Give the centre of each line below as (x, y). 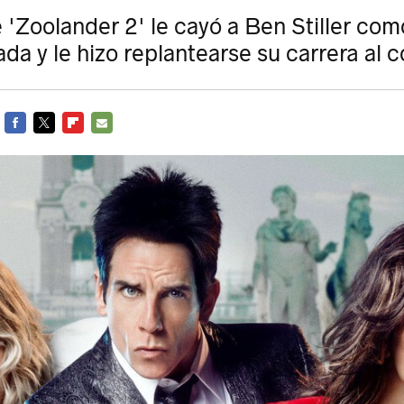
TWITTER (56, 144)
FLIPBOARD (91, 144)
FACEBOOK (32, 144)
